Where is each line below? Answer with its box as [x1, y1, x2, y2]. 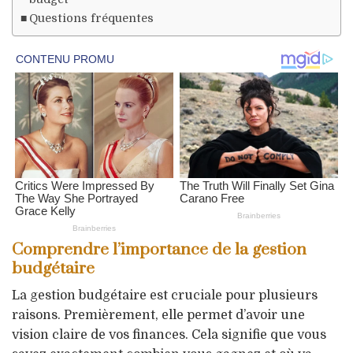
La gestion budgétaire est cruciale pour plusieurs [12, 288, 318, 303]
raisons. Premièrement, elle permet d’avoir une [12, 307, 305, 322]
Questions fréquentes [28, 12, 154, 25]
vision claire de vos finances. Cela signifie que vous [12, 327, 326, 342]
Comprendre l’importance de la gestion [12, 240, 307, 261]
